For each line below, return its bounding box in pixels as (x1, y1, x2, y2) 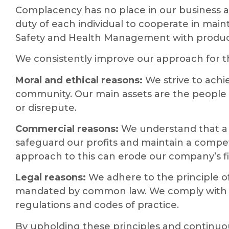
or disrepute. (15, 102, 77, 113)
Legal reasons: (15, 172, 86, 184)
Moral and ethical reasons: (15, 74, 143, 86)
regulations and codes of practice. (15, 199, 179, 211)
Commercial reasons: (15, 123, 119, 134)
